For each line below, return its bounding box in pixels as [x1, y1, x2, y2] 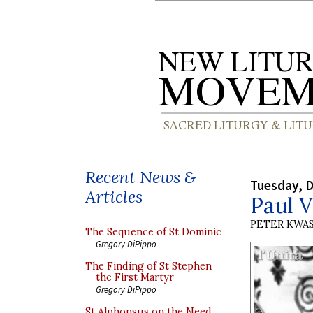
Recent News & [85, 166, 196, 188]
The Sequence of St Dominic [85, 226, 221, 238]
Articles [85, 186, 143, 208]
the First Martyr [96, 271, 174, 284]
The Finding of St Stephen [85, 260, 212, 272]
